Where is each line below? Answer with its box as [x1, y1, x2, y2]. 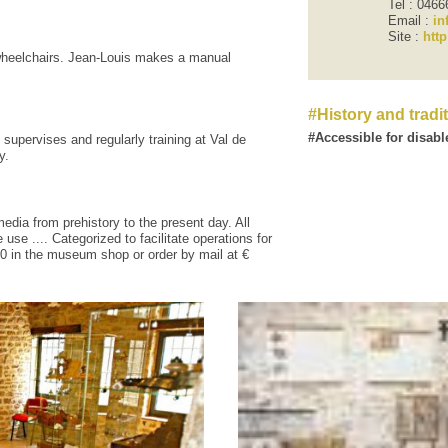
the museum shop [25, 246, 129, 262]
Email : [388, 13, 433, 29]
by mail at [181, 246, 238, 262]
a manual [178, 49, 231, 65]
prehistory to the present [63, 214, 204, 230]
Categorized [52, 230, 121, 246]
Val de [210, 132, 246, 148]
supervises [4, 132, 67, 148]
